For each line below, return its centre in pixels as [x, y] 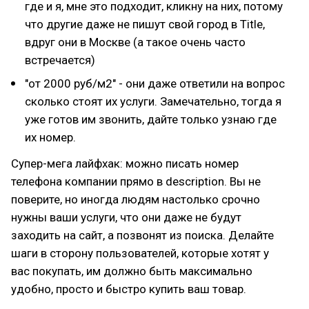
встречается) [60, 60]
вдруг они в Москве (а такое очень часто [135, 42]
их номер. [50, 137]
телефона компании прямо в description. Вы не [136, 181]
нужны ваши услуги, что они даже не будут [126, 217]
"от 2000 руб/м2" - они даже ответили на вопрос [155, 83]
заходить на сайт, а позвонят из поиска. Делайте [142, 235]
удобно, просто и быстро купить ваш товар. [129, 289]
